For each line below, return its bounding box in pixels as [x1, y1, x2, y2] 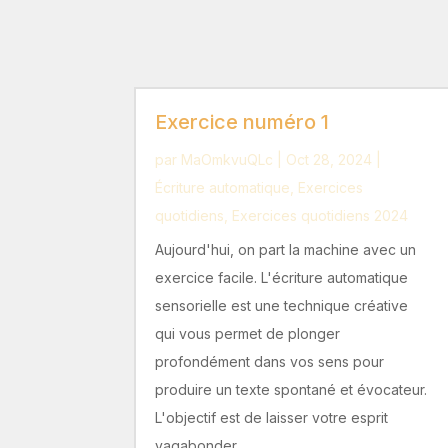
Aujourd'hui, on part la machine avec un [155, 241, 417, 259]
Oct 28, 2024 [286, 151, 373, 169]
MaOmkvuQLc [181, 151, 274, 169]
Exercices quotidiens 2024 [232, 207, 409, 225]
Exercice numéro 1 [155, 110, 330, 135]
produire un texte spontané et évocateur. [155, 381, 428, 399]
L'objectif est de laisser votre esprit [155, 409, 389, 427]
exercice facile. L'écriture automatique [155, 269, 409, 287]
